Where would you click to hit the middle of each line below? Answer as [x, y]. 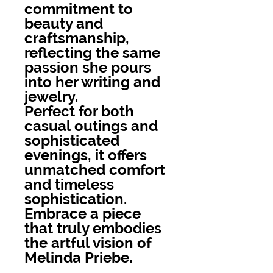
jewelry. [51, 96]
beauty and [64, 23]
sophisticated [72, 140]
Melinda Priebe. [78, 257]
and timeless [69, 184]
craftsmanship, [77, 38]
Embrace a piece [83, 213]
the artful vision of [88, 243]
